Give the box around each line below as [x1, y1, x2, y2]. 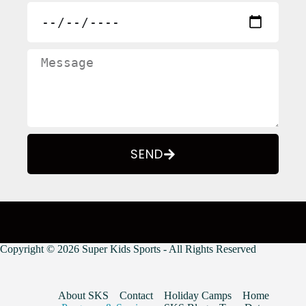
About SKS [58, 290, 109, 301]
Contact [120, 290, 154, 301]
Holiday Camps [164, 290, 232, 301]
